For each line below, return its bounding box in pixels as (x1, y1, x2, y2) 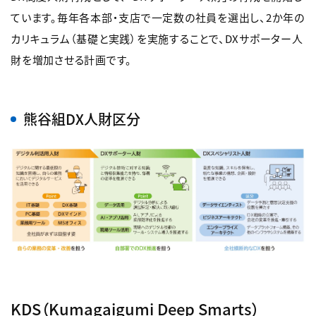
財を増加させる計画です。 (11, 52, 132, 68)
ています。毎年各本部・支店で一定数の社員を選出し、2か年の (11, 10, 305, 25)
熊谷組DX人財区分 (23, 109, 140, 130)
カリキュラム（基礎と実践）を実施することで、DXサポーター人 (11, 31, 303, 47)
